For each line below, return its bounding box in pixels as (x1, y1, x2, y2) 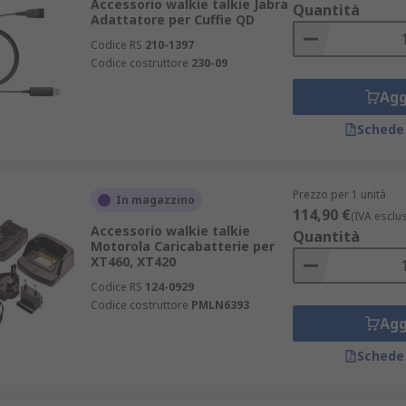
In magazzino (115, 192, 195, 208)
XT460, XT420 (90, 253, 176, 270)
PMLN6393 (190, 297, 249, 313)
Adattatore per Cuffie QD (90, 11, 255, 28)
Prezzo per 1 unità (292, 187, 386, 202)
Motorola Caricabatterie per (90, 237, 275, 255)
